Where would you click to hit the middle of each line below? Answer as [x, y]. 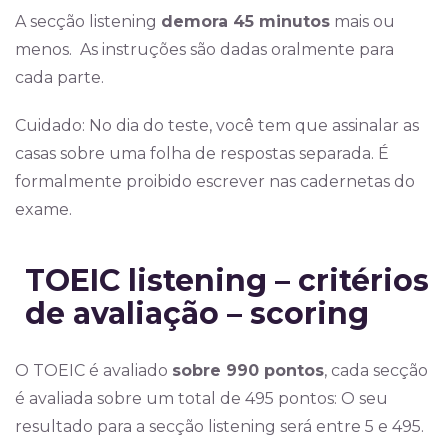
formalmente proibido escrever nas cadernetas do [215, 181]
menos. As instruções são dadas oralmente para [204, 49]
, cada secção [376, 370]
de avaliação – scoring [197, 313]
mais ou [362, 21]
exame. [45, 209]
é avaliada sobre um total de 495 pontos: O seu [201, 398]
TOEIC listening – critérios [227, 280]
